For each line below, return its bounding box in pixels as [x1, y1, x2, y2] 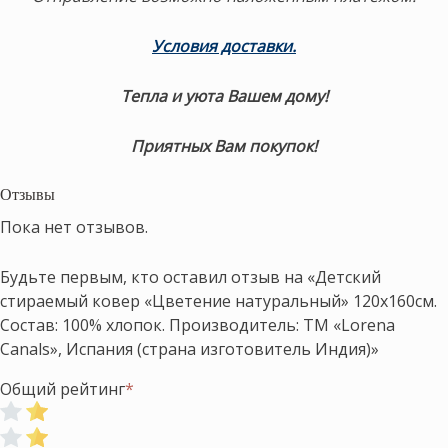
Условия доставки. [152, 34, 296, 57]
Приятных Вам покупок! [131, 134, 317, 157]
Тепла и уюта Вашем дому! [120, 84, 328, 107]
